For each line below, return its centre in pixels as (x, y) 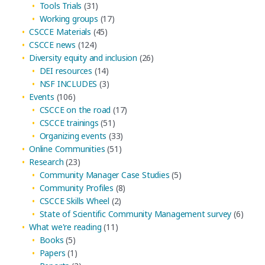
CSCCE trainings (69, 123)
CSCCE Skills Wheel (74, 201)
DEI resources (66, 71)
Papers (52, 253)
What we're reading (65, 227)
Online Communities (67, 149)
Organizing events (73, 136)
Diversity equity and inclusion (83, 58)
